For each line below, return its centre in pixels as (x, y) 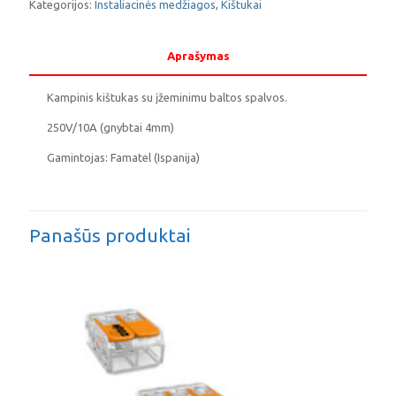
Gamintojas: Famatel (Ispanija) (123, 157)
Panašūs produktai (110, 235)
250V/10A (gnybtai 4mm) (110, 127)
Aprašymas (198, 56)
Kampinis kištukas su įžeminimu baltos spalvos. (167, 97)
